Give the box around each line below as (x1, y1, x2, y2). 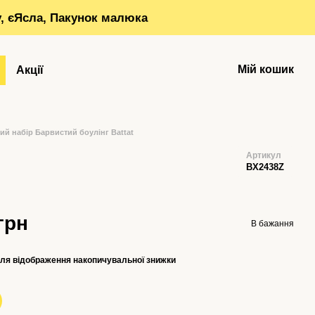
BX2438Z (246, 162, 284, 172)
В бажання (250, 218, 294, 229)
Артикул (246, 150, 281, 160)
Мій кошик (238, 63, 294, 75)
